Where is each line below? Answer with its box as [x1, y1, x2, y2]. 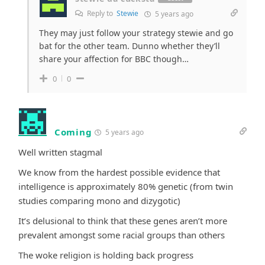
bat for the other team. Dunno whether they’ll [39, 40, 220, 51]
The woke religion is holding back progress [18, 248, 193, 261]
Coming [54, 125, 92, 138]
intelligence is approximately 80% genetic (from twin [18, 180, 233, 192]
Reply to [85, 8, 117, 18]
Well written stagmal [18, 146, 102, 158]
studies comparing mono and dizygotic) [18, 194, 180, 206]
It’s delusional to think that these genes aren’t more [18, 214, 227, 227]
